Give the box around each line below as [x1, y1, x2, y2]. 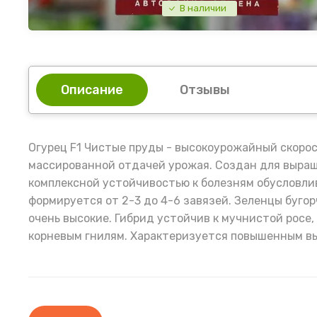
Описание [61, 82, 123, 98]
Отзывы [180, 82, 230, 98]
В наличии [180, 3, 226, 14]
